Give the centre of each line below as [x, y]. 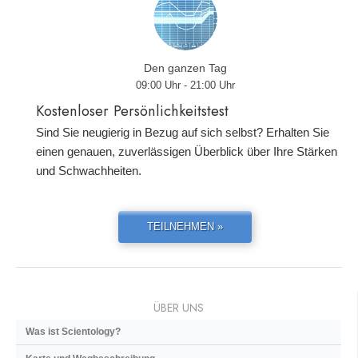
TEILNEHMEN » [185, 227]
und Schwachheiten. [89, 171]
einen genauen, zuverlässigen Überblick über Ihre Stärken [187, 151]
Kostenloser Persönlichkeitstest [132, 111]
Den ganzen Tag [185, 68]
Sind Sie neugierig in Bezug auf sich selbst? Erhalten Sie [183, 132]
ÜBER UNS [179, 308]
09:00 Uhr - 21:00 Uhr [185, 85]
